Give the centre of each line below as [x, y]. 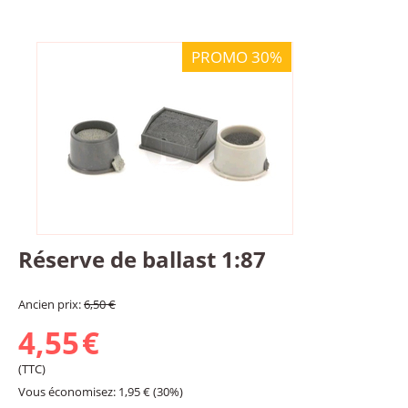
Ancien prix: [51, 304]
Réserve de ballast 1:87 [142, 259]
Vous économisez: [68, 392]
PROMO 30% [237, 57]
